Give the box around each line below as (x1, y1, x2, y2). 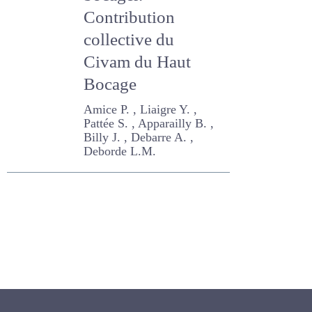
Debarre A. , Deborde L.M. (84, 149, 212, 166)
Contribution (84, 26, 175, 49)
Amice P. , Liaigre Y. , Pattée (84, 121, 220, 138)
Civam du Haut (84, 70, 192, 93)
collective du (84, 48, 175, 71)
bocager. (84, 3, 144, 26)
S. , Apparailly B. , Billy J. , (84, 135, 200, 152)
